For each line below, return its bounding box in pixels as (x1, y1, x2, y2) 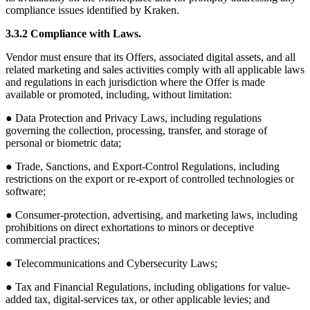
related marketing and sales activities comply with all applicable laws (6, 64, 304, 76)
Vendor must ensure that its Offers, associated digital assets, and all (6, 51, 295, 64)
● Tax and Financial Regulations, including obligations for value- (6, 281, 290, 293)
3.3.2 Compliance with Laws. (6, 28, 141, 40)
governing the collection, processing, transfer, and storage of (6, 125, 267, 137)
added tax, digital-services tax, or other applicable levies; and (6, 293, 270, 306)
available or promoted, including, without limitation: (6, 89, 232, 101)
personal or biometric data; (6, 137, 121, 149)
